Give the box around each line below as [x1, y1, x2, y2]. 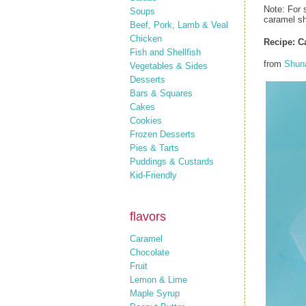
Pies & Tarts [130, 142, 179, 153]
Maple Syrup [130, 288, 180, 298]
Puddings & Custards [130, 156, 214, 167]
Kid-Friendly [130, 169, 177, 180]
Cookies [130, 115, 162, 126]
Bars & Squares [130, 87, 193, 98]
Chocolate [130, 247, 169, 258]
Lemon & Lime [130, 275, 187, 285]
